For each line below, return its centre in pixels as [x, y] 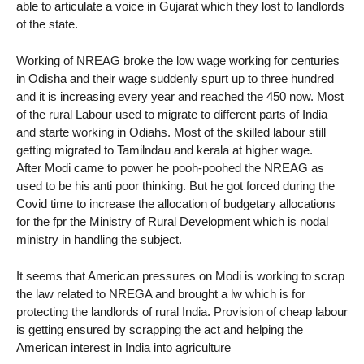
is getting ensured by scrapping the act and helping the [160, 329]
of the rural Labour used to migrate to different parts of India [172, 114]
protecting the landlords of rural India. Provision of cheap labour [182, 311]
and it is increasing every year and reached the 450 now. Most [180, 96]
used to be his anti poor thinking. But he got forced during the [175, 185]
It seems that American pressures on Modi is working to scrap [180, 275]
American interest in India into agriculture [123, 347]
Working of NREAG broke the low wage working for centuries [178, 60]
